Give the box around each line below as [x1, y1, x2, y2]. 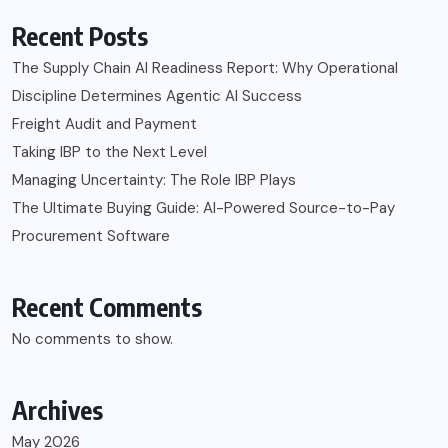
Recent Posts [12, 20, 148, 53]
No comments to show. [12, 329, 173, 350]
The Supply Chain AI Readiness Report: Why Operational [12, 58, 398, 79]
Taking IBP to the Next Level [12, 142, 207, 163]
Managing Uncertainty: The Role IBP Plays [12, 170, 296, 191]
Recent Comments [12, 291, 202, 324]
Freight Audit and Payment [12, 114, 197, 135]
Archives [12, 394, 103, 427]
